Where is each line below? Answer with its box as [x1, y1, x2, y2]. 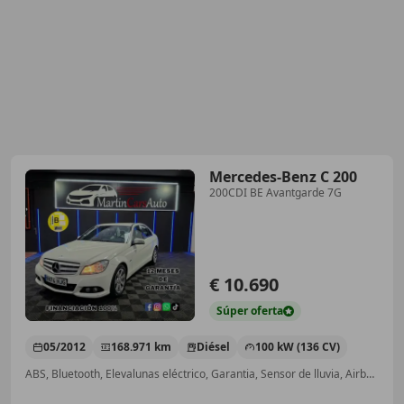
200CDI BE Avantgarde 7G [209, 184, 342, 200]
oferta [251, 303, 283, 319]
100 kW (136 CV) [255, 339, 340, 355]
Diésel [197, 339, 230, 355]
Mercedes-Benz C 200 [209, 166, 357, 187]
